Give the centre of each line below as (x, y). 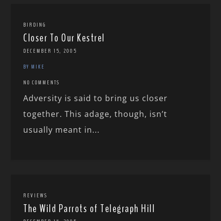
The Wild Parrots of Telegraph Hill (89, 209)
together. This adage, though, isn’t (95, 114)
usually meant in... (62, 130)
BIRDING (35, 25)
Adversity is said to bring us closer (96, 98)
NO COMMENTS (42, 83)
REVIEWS (36, 196)
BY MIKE (34, 67)
